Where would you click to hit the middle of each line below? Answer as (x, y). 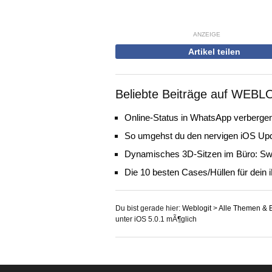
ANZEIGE (206, 34)
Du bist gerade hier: (149, 208)
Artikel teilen (214, 52)
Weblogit (197, 208)
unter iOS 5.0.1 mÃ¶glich (156, 219)
